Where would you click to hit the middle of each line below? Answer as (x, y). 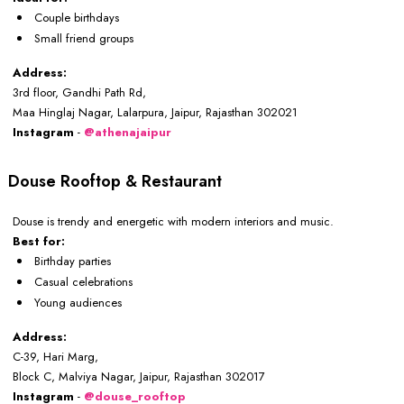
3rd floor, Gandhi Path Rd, (79, 93)
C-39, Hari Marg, (55, 357)
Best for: (39, 242)
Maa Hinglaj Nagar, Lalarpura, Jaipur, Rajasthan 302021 (155, 113)
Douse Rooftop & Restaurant (115, 182)
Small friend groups (84, 39)
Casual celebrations (83, 282)
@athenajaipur (128, 133)
